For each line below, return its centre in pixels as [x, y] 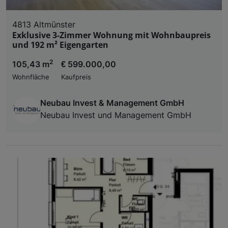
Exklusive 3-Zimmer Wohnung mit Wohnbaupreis [111, 35]
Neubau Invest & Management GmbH [112, 103]
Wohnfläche [31, 77]
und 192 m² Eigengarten [60, 45]
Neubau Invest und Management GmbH [116, 115]
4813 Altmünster [44, 24]
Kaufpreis [76, 77]
